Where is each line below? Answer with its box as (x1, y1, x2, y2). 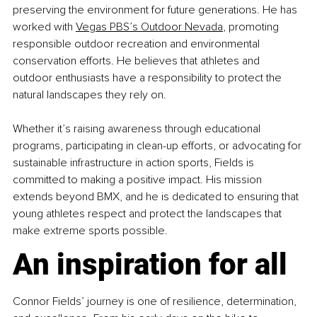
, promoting (223, 19, 282, 34)
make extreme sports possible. (13, 223, 168, 238)
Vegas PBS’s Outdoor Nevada (76, 19, 223, 34)
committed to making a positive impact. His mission (13, 172, 265, 187)
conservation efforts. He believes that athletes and (13, 53, 263, 68)
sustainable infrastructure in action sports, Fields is (13, 155, 257, 170)
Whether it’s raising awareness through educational (13, 121, 263, 136)
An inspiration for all (13, 246, 287, 282)
